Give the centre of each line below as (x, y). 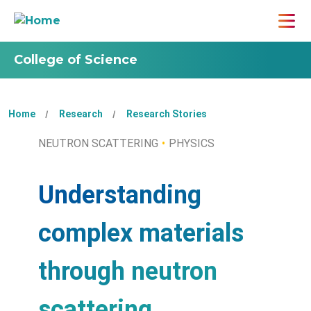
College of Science (76, 60)
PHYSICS (192, 143)
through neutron (128, 271)
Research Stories (167, 114)
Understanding (120, 195)
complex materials (141, 233)
